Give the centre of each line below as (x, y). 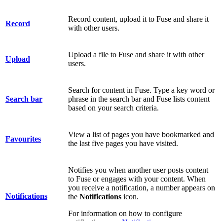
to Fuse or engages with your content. (128, 179)
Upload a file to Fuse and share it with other (136, 54)
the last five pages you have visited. (124, 143)
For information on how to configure (125, 213)
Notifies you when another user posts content (138, 170)
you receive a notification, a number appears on (142, 187)
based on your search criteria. (113, 108)
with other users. (95, 28)
